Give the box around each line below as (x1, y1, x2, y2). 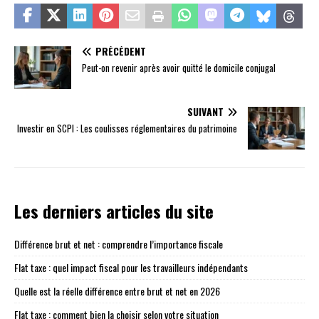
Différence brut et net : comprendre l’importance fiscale (14, 236, 223, 252)
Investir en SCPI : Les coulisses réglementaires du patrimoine (17, 121, 237, 136)
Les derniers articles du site (14, 198, 214, 224)
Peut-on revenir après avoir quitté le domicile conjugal (82, 61, 276, 75)
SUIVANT (187, 104, 224, 120)
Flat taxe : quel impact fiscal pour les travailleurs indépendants (14, 260, 248, 276)
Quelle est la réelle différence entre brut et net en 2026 (14, 283, 220, 299)
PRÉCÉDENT (95, 43, 146, 59)
